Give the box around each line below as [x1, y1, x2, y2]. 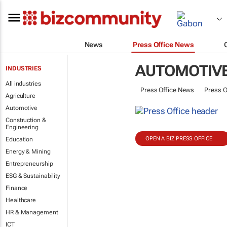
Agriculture [6, 92, 35, 99]
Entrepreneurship [6, 160, 53, 167]
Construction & [6, 117, 46, 124]
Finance [6, 184, 28, 192]
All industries [6, 80, 41, 87]
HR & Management [6, 209, 58, 216]
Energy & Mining [6, 148, 51, 155]
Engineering [6, 124, 39, 131]
